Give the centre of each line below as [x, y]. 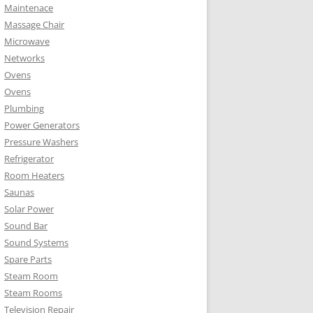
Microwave [27, 42]
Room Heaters [34, 176]
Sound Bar [26, 226]
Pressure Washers [41, 142]
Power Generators [42, 125]
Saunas [19, 192]
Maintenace [29, 8]
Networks [24, 58]
